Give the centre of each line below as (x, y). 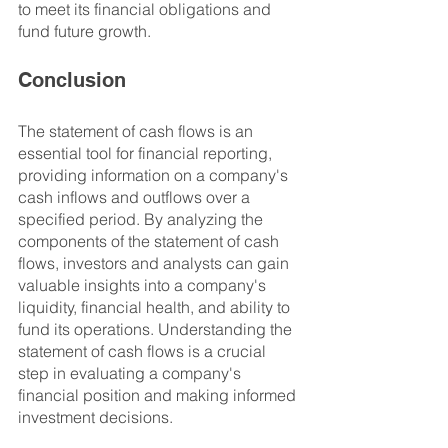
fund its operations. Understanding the (157, 329)
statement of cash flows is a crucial (144, 351)
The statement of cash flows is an (137, 131)
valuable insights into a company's (144, 285)
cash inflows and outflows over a (136, 197)
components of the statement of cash (150, 241)
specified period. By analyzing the (142, 219)
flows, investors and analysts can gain (155, 263)
